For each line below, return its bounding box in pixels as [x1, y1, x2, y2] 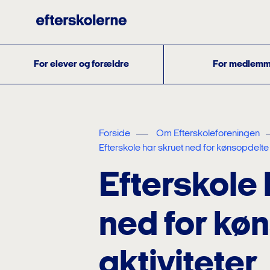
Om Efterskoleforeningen [156, 129, 260, 139]
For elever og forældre [33, 59, 129, 69]
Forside [99, 129, 130, 139]
